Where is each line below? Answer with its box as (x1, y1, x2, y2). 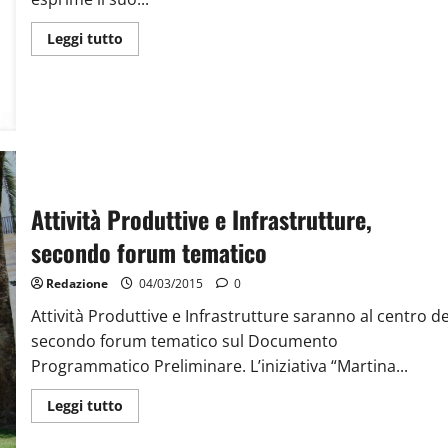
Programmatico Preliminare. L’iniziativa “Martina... (30, 354, 408, 377)
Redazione (45, 274, 108, 292)
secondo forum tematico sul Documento (30, 329, 338, 352)
